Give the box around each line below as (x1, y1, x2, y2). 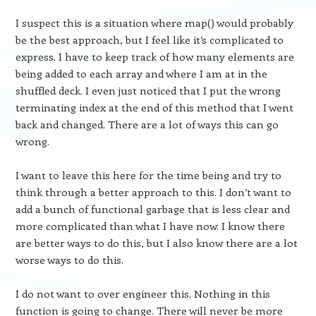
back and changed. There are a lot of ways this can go (15, 117, 279, 131)
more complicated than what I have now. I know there (15, 219, 285, 233)
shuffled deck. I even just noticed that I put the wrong (15, 83, 281, 97)
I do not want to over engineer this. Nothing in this (15, 286, 270, 300)
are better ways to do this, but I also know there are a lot (15, 236, 298, 250)
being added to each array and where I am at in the (15, 66, 267, 80)
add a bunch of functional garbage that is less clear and (15, 202, 290, 216)
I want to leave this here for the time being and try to (15, 168, 281, 182)
